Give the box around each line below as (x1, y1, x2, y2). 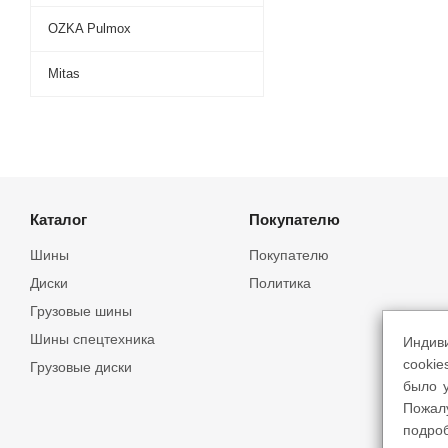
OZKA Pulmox (48, 21, 131, 36)
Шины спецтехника (30, 331, 155, 347)
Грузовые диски (30, 359, 132, 375)
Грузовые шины (30, 303, 132, 319)
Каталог (30, 211, 87, 228)
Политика (249, 275, 311, 291)
